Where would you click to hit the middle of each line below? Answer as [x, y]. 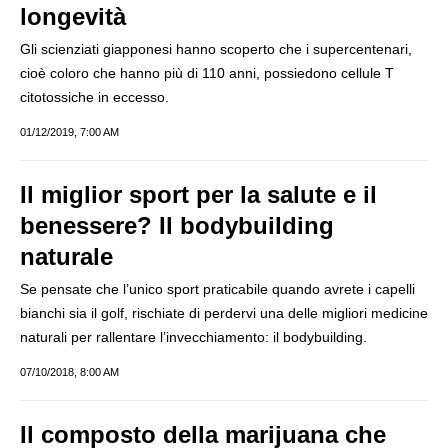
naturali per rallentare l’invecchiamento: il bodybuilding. [193, 337]
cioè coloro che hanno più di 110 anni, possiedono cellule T [207, 73]
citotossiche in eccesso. [94, 97]
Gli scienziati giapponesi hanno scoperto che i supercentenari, [216, 49]
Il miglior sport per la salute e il [198, 194]
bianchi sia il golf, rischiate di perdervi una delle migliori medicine [224, 313]
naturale [66, 256]
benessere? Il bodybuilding [177, 225]
